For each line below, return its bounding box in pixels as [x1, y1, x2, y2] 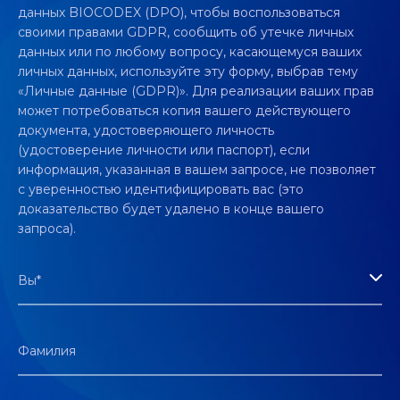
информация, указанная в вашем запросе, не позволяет [18, 162, 376, 178]
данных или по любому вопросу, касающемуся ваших [18, 44, 362, 60]
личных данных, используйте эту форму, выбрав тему [18, 63, 358, 79]
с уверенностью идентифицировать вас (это [18, 181, 304, 197]
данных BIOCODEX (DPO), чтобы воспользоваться [18, 4, 340, 21]
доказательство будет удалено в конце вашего [18, 201, 324, 217]
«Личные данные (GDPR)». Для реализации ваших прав [18, 83, 374, 99]
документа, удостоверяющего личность [18, 122, 274, 138]
